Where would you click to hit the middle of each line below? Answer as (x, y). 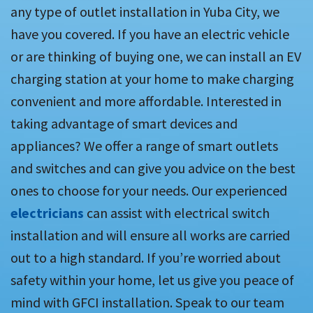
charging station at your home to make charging (152, 79)
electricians (47, 213)
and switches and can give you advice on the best (153, 168)
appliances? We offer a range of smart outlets (144, 146)
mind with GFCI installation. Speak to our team (147, 303)
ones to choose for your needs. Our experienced (149, 191)
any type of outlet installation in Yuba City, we (145, 12)
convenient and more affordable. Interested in (146, 101)
